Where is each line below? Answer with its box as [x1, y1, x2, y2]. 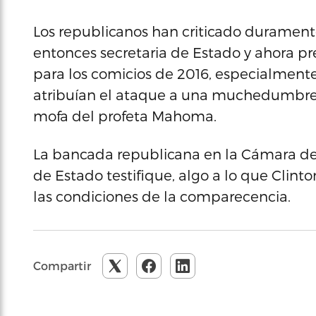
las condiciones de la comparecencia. [33, 188, 291, 205]
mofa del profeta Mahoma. [33, 107, 217, 124]
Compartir [33, 259, 91, 272]
